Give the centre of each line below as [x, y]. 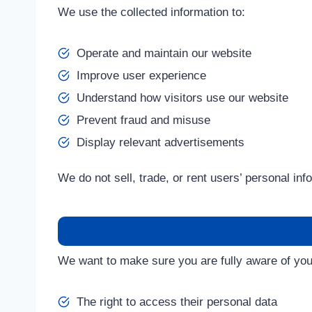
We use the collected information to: [151, 12]
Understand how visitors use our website [182, 98]
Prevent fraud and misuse [143, 120]
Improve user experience [141, 76]
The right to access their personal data [177, 302]
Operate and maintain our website [164, 53]
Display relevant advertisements [161, 142]
